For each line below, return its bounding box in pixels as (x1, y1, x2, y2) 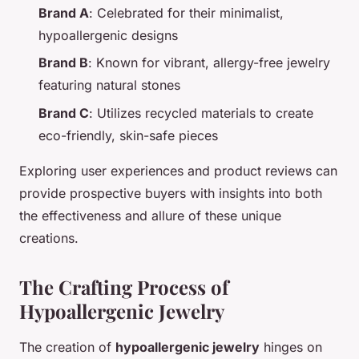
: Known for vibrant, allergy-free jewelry (88, 54, 330, 71)
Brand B (38, 54, 88, 71)
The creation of (19, 338, 115, 355)
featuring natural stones (38, 77, 180, 94)
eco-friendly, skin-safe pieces (38, 127, 218, 143)
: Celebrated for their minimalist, (89, 5, 284, 22)
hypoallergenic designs (38, 27, 178, 44)
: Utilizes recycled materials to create (89, 104, 313, 121)
